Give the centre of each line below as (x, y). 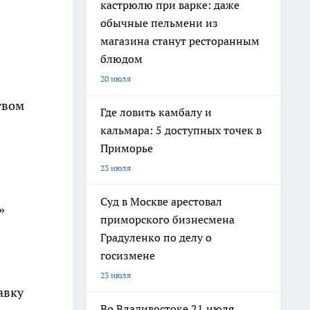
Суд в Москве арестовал (161, 201)
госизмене (128, 255)
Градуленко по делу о (156, 237)
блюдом (121, 59)
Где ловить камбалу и (156, 112)
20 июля (116, 79)
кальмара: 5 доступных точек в (181, 130)
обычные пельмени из (159, 23)
